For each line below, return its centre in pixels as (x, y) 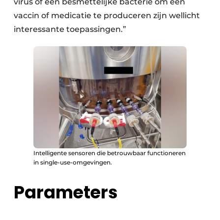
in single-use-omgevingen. (73, 163)
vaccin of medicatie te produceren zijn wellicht (107, 16)
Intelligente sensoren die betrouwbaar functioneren (110, 153)
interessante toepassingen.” (70, 29)
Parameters (66, 192)
